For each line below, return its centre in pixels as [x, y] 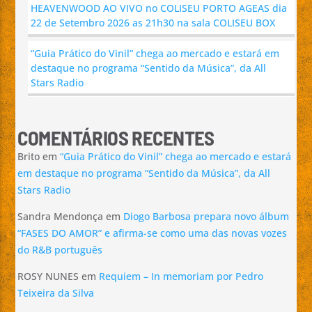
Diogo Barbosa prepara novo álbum [206, 217]
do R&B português [60, 250]
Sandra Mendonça [61, 217]
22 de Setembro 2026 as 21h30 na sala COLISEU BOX [153, 23]
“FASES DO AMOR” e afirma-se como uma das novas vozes [153, 233]
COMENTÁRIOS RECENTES [116, 138]
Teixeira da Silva [56, 293]
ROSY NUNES [48, 276]
